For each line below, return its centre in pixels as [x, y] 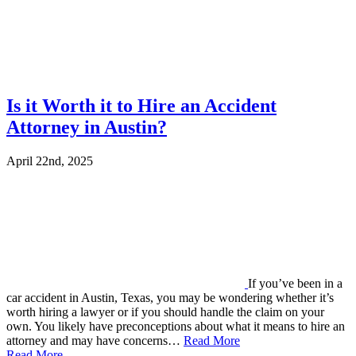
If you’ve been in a [295, 284]
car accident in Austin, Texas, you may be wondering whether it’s [170, 298]
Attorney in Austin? [87, 128]
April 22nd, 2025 [50, 161]
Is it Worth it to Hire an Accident [141, 106]
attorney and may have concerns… [95, 341]
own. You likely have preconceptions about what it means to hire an [176, 327]
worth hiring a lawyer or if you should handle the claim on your [165, 312]
